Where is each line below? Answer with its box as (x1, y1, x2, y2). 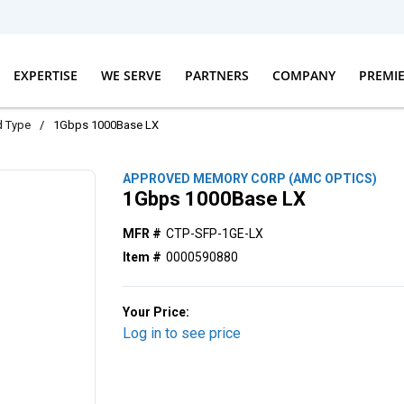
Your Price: (123, 305, 190, 319)
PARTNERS (184, 66, 249, 84)
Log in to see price (123, 325, 242, 342)
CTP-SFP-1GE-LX (166, 226, 264, 241)
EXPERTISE (13, 66, 78, 84)
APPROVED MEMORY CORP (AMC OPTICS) (123, 171, 378, 186)
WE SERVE (100, 66, 161, 84)
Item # (123, 250, 162, 264)
